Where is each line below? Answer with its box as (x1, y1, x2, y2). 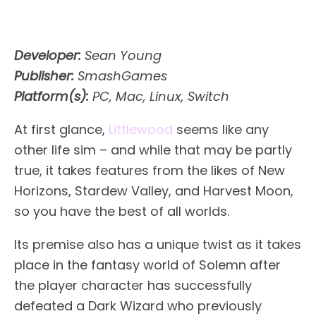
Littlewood (109, 120, 173, 138)
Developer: (14, 46, 81, 64)
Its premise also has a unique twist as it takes (14, 235, 301, 253)
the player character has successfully (14, 276, 252, 294)
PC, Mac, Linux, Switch (89, 87, 229, 105)
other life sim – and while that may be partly (14, 140, 292, 159)
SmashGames (74, 66, 167, 85)
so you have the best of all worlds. (14, 202, 229, 220)
